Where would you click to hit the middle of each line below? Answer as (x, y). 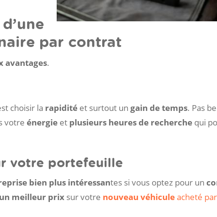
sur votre (84, 197)
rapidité (61, 108)
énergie (42, 123)
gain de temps (159, 108)
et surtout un (104, 108)
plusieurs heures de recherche (131, 123)
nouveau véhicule (139, 197)
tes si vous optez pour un (158, 182)
